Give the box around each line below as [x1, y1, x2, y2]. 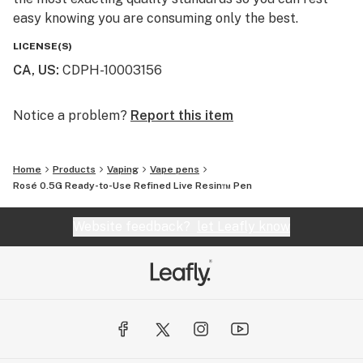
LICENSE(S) [13, 41, 72, 52]
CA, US [13, 62, 56, 78]
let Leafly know [197, 219, 290, 234]
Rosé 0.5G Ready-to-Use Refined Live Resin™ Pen [13, 180, 252, 191]
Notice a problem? [13, 108, 127, 123]
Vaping [107, 164, 139, 175]
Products [53, 164, 96, 175]
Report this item [130, 108, 233, 123]
